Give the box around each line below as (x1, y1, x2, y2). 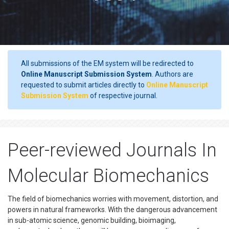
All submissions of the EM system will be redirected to (21, 59, 194, 67)
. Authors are (152, 70, 193, 78)
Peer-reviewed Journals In (8, 140, 217, 161)
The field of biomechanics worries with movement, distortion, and (8, 195, 218, 203)
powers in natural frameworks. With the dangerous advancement (8, 205, 217, 214)
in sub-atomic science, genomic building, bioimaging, (8, 216, 176, 224)
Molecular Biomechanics (8, 165, 209, 187)
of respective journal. (88, 91, 157, 100)
